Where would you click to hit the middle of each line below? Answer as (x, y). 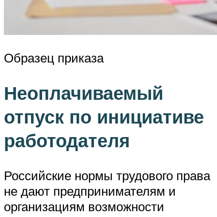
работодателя (67, 140)
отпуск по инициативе (104, 117)
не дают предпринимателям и (90, 191)
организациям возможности (84, 206)
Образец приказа (54, 58)
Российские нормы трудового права (107, 175)
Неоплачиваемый (84, 93)
